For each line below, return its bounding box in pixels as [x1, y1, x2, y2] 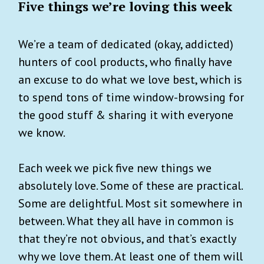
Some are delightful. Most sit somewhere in [18, 195, 242, 211]
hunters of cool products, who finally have [18, 54, 232, 70]
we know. [18, 124, 65, 140]
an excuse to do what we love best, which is [18, 71, 242, 87]
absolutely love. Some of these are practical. [18, 177, 242, 193]
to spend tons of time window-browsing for [18, 89, 244, 105]
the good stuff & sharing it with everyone [18, 107, 233, 123]
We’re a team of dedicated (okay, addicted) [18, 36, 233, 52]
